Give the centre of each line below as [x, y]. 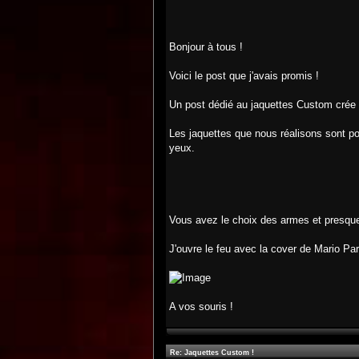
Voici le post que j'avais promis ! [244, 76]
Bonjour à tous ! [206, 47]
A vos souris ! [201, 307]
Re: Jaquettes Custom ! [212, 353]
